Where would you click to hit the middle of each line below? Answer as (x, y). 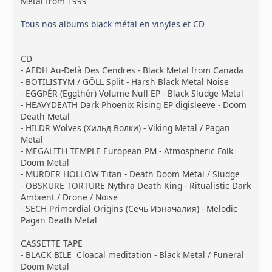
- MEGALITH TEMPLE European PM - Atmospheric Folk (127, 151)
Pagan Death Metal (59, 220)
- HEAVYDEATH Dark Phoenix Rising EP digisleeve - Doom (134, 105)
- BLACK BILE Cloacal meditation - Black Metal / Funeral (133, 255)
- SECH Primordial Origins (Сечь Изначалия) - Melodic (129, 209)
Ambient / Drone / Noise (70, 197)
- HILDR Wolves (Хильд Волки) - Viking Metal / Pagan (126, 128)
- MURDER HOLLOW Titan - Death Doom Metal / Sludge (131, 174)
